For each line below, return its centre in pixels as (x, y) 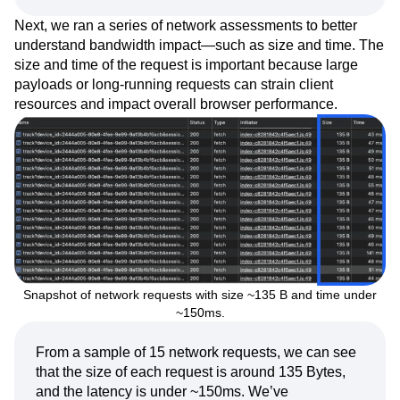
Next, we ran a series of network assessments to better (186, 25)
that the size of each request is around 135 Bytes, (191, 372)
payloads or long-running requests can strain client (174, 84)
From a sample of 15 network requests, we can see (196, 353)
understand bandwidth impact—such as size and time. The (199, 45)
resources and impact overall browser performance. (176, 104)
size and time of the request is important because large (186, 64)
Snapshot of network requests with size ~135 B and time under (200, 295)
